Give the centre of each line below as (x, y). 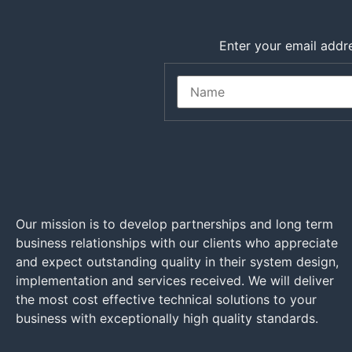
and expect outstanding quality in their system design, (177, 262)
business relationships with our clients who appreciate (177, 243)
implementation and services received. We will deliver (175, 280)
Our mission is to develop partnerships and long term (174, 224)
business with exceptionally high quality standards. (167, 318)
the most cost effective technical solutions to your (166, 299)
